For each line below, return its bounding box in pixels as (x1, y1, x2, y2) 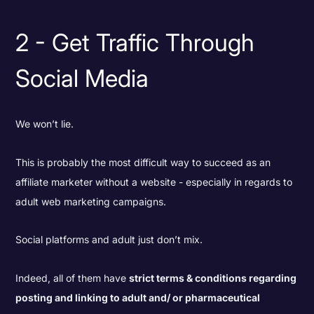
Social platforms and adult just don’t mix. (15, 233, 203, 246)
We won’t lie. (15, 118, 74, 130)
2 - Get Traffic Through (15, 27, 255, 57)
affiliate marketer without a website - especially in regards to (15, 175, 293, 188)
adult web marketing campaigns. (15, 195, 167, 207)
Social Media (15, 63, 168, 93)
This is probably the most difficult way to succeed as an (15, 156, 271, 168)
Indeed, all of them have (15, 272, 130, 285)
